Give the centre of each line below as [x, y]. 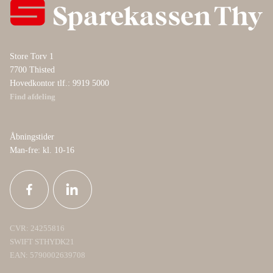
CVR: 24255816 [37, 229]
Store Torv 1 [32, 57]
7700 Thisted [32, 70]
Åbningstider [32, 137]
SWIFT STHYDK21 [42, 242]
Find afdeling [33, 97]
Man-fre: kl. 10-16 [42, 151]
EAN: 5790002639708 [48, 256]
